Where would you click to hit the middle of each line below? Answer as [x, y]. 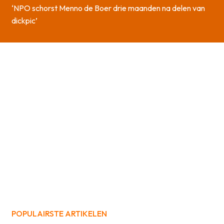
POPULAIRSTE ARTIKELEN [59, 213]
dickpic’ [24, 20]
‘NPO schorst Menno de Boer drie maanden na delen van [108, 8]
